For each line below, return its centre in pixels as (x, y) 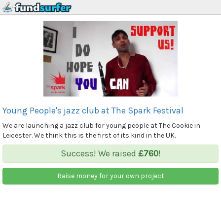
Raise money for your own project (110, 176)
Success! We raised (99, 153)
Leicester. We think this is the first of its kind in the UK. (89, 135)
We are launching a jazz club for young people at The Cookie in (101, 125)
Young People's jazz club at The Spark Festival (93, 110)
